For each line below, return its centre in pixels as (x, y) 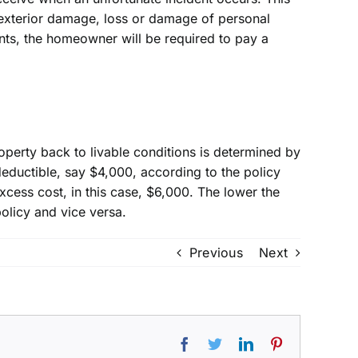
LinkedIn (279, 343)
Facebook (220, 343)
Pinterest (309, 343)
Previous (216, 252)
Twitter (243, 343)
